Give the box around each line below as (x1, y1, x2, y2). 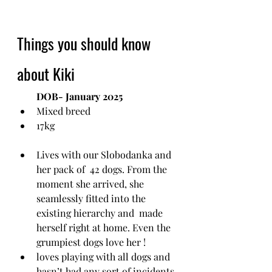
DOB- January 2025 (36, 90, 125, 103)
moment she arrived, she (36, 177, 146, 190)
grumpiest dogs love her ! (36, 236, 148, 248)
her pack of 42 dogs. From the (36, 163, 169, 175)
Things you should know (17, 32, 154, 55)
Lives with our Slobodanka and (36, 148, 174, 161)
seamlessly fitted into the (36, 192, 148, 205)
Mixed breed (36, 104, 90, 117)
